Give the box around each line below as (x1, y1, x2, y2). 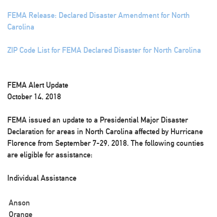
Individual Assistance (7, 173, 77, 183)
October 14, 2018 (7, 92, 61, 101)
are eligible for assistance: (7, 150, 93, 159)
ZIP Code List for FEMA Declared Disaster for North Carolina (7, 46, 201, 55)
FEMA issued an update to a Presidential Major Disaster (7, 115, 188, 124)
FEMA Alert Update (7, 80, 68, 90)
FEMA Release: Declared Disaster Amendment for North (7, 11, 190, 20)
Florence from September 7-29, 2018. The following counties (7, 139, 204, 148)
